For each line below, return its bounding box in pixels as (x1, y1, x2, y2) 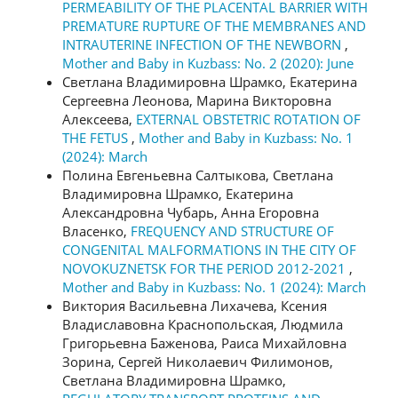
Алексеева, (62, 110, 136, 129)
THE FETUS (62, 129, 131, 147)
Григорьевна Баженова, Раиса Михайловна (62, 334, 346, 353)
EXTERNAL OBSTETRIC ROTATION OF (136, 110, 361, 129)
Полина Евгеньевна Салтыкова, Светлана (62, 166, 333, 185)
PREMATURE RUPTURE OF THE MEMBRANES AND (62, 17, 366, 36)
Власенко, (62, 222, 131, 241)
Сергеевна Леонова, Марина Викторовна (62, 92, 331, 110)
